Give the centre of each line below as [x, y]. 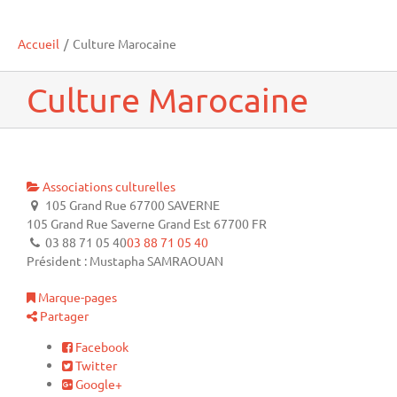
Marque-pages [76, 296]
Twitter [95, 365]
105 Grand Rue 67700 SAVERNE [131, 204]
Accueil [39, 43]
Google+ [97, 383]
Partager [63, 315]
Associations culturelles [108, 186]
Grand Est [184, 223]
